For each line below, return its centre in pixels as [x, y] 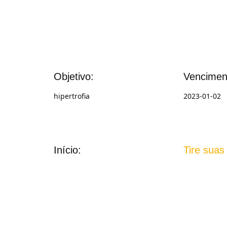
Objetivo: [74, 77]
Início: [67, 150]
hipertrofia [72, 96]
